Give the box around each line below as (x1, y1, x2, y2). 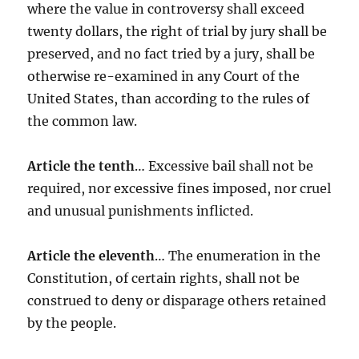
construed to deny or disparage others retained (27, 292, 327, 309)
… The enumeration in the (155, 247, 321, 264)
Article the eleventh (27, 247, 155, 264)
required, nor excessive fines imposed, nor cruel (27, 179, 332, 196)
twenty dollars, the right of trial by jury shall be (27, 22, 328, 39)
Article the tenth (27, 157, 135, 174)
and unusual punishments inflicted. (27, 202, 254, 219)
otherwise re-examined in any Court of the (27, 67, 301, 84)
